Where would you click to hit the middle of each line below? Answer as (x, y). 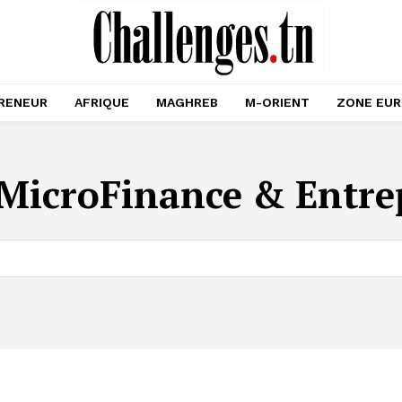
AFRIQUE (102, 102)
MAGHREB (187, 102)
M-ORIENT (277, 102)
